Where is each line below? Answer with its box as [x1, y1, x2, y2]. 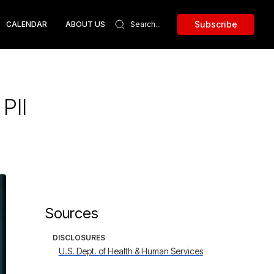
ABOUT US [65, 20, 105, 29]
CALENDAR [6, 20, 47, 29]
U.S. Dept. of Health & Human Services [58, 246, 203, 256]
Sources [45, 204, 98, 222]
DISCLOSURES [52, 233, 105, 242]
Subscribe [194, 19, 237, 29]
